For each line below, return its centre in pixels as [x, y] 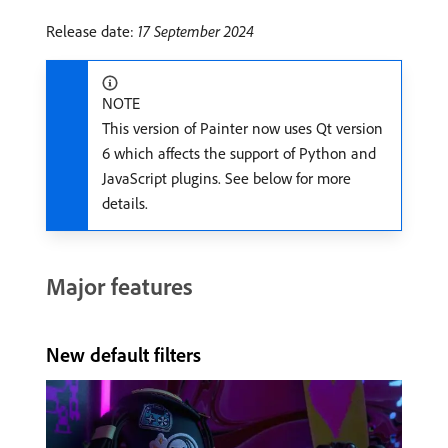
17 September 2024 [196, 31]
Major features [119, 286]
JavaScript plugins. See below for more [226, 178]
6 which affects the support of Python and [239, 153]
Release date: [92, 31]
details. [125, 203]
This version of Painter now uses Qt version [242, 128]
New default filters [123, 354]
